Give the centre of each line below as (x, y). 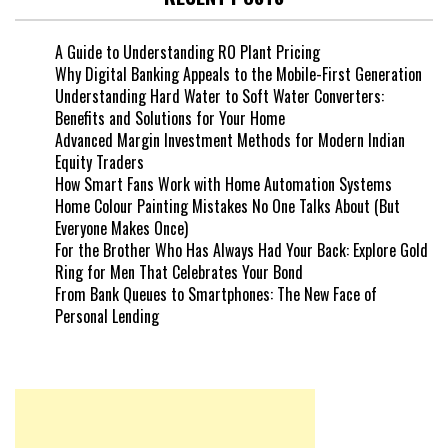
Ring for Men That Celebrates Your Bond (179, 272)
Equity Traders (99, 162)
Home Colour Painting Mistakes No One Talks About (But (227, 206)
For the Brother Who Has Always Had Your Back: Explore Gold (241, 250)
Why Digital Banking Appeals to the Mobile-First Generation (238, 74)
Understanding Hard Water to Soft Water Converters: (219, 96)
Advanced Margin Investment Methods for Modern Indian (230, 140)
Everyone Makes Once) (121, 228)
